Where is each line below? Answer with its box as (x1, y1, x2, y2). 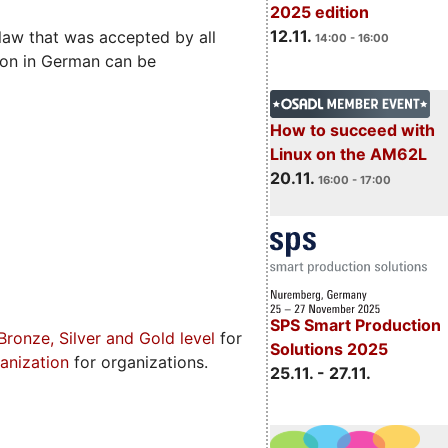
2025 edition (269, 2, 369, 23)
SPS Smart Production (269, 315, 441, 336)
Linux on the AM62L (269, 144, 427, 165)
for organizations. (69, 351, 208, 372)
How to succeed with (269, 120, 435, 141)
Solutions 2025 (269, 339, 388, 360)
